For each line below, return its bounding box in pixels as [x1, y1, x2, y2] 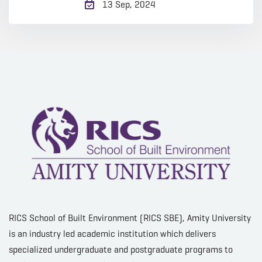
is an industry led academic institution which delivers [9, 227, 216, 239]
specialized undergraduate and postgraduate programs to [9, 243, 233, 255]
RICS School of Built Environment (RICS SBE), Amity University [9, 212, 251, 223]
